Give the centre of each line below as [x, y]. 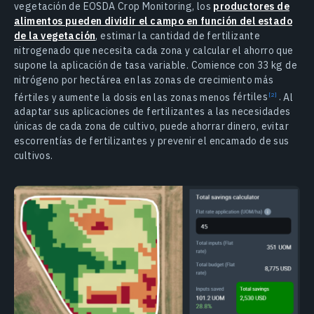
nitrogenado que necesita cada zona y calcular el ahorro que [154, 50]
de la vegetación [55, 35]
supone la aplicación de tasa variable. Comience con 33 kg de [156, 65]
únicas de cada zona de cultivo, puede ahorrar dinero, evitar [151, 127]
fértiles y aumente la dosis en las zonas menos [123, 97]
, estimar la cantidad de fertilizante [178, 35]
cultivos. [34, 156]
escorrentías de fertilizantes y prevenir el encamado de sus [152, 141]
